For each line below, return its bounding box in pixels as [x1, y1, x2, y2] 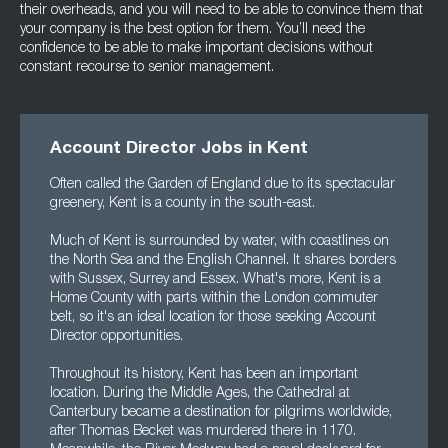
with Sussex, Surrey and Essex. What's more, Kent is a [50, 273, 381, 287]
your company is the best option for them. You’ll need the [20, 23, 365, 37]
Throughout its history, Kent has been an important [50, 368, 358, 382]
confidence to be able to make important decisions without [20, 42, 373, 56]
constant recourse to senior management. [20, 61, 274, 75]
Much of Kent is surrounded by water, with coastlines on [50, 235, 389, 249]
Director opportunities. [50, 330, 183, 344]
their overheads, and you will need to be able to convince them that [20, 4, 423, 18]
